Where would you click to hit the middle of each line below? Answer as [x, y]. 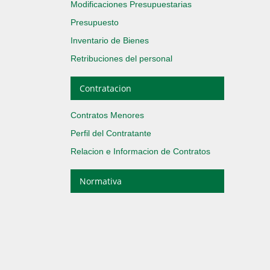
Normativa [101, 181]
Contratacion [105, 88]
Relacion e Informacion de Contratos [140, 151]
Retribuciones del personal [121, 58]
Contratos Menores [107, 115]
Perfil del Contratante [111, 133]
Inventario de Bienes [110, 40]
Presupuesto [95, 22]
